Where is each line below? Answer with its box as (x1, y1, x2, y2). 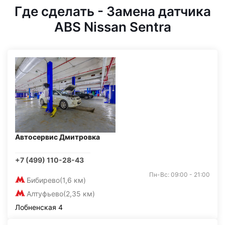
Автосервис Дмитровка (15, 133, 100, 141)
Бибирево (27, 176, 60, 184)
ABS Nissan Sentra (54, 19, 171, 35)
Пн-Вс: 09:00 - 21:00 (149, 171, 210, 178)
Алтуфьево (27, 189, 63, 198)
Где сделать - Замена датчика (14, 4, 211, 19)
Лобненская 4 (15, 203, 63, 211)
